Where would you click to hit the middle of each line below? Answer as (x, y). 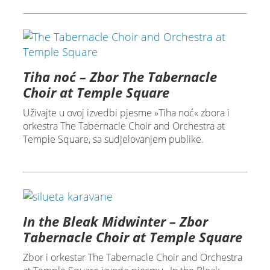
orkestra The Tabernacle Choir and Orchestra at (124, 126)
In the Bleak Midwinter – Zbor (115, 221)
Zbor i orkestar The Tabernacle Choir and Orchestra (132, 257)
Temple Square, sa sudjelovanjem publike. (113, 139)
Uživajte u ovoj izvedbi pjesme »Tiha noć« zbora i (126, 112)
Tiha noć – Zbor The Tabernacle (120, 76)
